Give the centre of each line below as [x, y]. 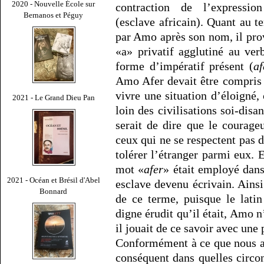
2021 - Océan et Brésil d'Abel [54, 180]
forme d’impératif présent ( [185, 66]
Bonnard [54, 191]
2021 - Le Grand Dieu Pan [54, 97]
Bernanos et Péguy [54, 15]
